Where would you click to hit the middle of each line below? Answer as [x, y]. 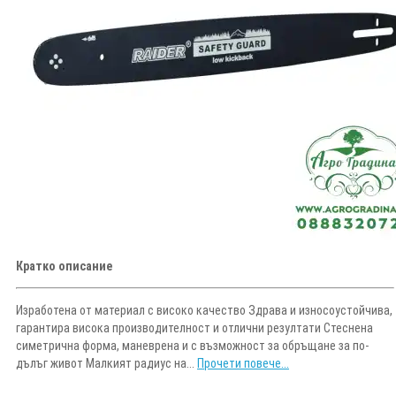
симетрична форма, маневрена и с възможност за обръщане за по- [192, 345]
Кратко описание [64, 266]
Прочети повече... [243, 363]
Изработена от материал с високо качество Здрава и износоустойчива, [204, 310]
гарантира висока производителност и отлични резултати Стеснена [194, 327]
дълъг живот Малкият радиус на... [107, 363]
